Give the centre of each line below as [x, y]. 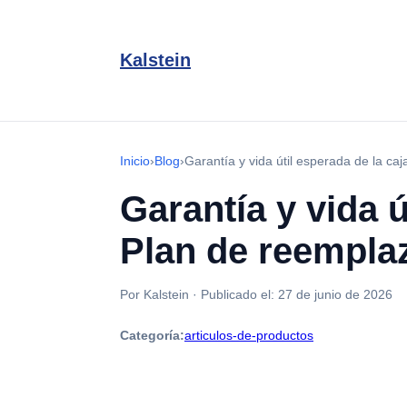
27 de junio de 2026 [335, 294]
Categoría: [152, 335]
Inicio [135, 161]
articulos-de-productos [249, 335]
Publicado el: [239, 294]
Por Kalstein [154, 294]
